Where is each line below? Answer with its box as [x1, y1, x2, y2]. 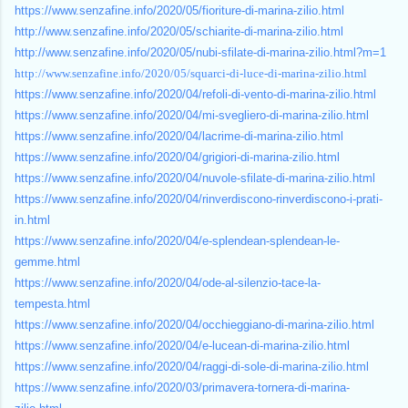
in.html [15, 212, 50, 227]
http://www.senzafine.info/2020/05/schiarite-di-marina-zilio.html [15, 24, 343, 38]
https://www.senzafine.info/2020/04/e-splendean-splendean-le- [15, 233, 340, 248]
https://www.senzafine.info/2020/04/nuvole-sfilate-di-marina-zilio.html [15, 170, 375, 185]
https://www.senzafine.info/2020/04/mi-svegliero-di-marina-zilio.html [15, 107, 369, 122]
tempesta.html [15, 296, 90, 311]
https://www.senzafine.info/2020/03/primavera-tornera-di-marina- [15, 380, 350, 394]
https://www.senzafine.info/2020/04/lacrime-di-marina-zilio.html [15, 128, 343, 143]
